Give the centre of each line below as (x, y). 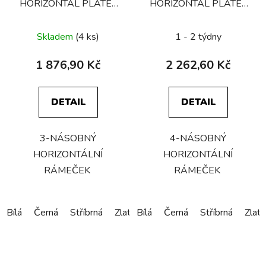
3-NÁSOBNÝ (68, 139)
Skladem (56, 37)
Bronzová (167, 213)
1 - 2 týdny (198, 37)
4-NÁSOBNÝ (198, 139)
